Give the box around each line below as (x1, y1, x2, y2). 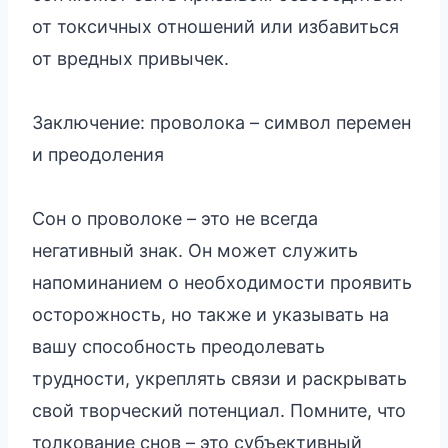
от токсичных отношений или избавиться (32, 15, 399, 37)
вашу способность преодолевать (32, 335, 325, 357)
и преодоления (32, 143, 164, 165)
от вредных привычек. (32, 47, 229, 69)
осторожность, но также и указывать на (32, 303, 389, 325)
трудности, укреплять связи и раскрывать (32, 367, 407, 389)
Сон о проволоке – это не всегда (32, 207, 318, 229)
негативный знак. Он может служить (32, 239, 358, 261)
